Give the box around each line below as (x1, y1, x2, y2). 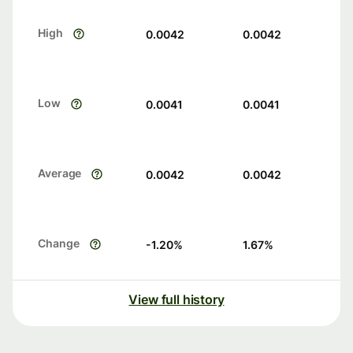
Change (38, 236, 80, 251)
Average (38, 166, 82, 180)
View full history (128, 292, 225, 308)
